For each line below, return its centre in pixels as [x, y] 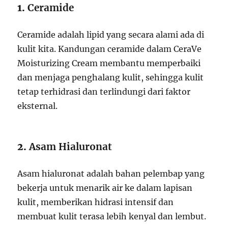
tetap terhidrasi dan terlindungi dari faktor [104, 91]
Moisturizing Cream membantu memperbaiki [109, 63]
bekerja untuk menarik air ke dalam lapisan [105, 188]
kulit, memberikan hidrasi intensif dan [96, 202]
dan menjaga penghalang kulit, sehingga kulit [111, 77]
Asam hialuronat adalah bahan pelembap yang [111, 173]
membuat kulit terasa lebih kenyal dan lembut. [112, 216]
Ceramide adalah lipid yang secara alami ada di [111, 34]
